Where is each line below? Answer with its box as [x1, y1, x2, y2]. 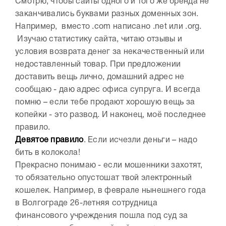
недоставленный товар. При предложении [15, 61, 181, 68]
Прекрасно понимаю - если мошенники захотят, [15, 161, 202, 169]
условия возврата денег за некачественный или [15, 48, 205, 55]
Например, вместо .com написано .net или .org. [15, 23, 202, 30]
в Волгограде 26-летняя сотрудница [15, 199, 157, 207]
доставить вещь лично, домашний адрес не [15, 73, 185, 81]
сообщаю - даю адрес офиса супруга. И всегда [15, 86, 200, 93]
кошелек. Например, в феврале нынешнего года [15, 187, 206, 194]
